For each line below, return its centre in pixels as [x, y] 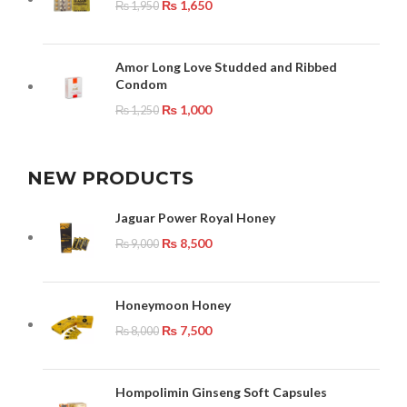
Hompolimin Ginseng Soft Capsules [222, 392]
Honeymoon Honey [174, 305]
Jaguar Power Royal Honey [196, 218]
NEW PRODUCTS [111, 179]
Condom [142, 84]
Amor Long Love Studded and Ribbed [227, 67]
